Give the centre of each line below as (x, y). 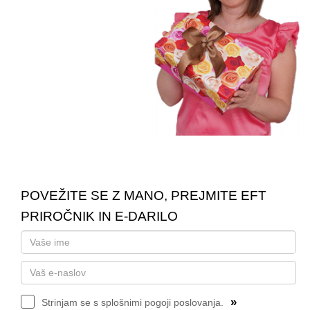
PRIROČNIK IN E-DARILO (99, 217)
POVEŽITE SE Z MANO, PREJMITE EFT (144, 196)
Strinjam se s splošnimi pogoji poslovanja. (133, 303)
